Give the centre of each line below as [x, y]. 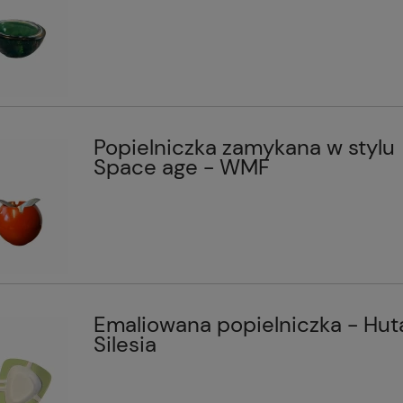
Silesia [125, 345]
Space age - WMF [181, 167]
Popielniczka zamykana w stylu [244, 148]
